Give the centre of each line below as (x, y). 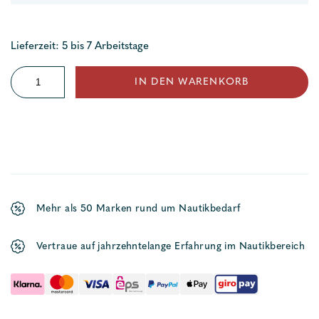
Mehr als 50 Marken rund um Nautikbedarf (138, 209)
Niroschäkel (40, 77)
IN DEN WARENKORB (192, 82)
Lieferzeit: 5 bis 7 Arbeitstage (80, 47)
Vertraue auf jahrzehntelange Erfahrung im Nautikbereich (171, 246)
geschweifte (39, 98)
